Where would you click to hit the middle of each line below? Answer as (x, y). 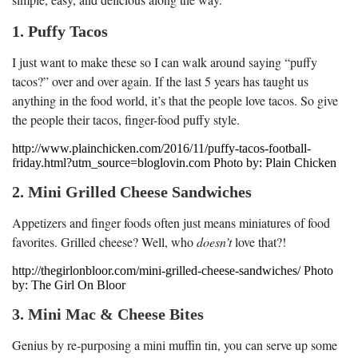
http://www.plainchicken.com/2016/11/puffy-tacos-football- (161, 148)
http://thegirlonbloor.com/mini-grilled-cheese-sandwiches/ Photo (173, 270)
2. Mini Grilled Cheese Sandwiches (132, 191)
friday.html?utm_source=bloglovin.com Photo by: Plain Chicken (174, 162)
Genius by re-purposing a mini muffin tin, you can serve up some (175, 344)
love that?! (259, 241)
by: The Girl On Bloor (69, 284)
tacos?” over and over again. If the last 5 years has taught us (160, 81)
